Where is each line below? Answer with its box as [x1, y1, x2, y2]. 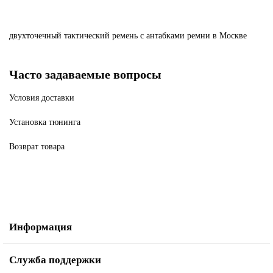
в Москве [213, 31, 247, 40]
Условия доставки [9, 93, 74, 102]
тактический [64, 31, 110, 40]
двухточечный [9, 31, 62, 40]
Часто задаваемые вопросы [9, 68, 161, 81]
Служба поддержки [9, 254, 101, 266]
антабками [146, 31, 185, 40]
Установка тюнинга [9, 118, 80, 127]
